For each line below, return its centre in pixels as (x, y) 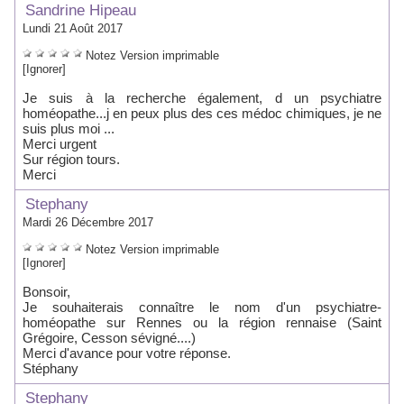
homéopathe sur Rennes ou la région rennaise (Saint (202, 322)
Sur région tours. (71, 159)
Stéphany (50, 368)
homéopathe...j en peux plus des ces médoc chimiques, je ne (202, 113)
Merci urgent (60, 144)
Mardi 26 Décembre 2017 (88, 222)
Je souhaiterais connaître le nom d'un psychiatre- (202, 307)
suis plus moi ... (69, 129)
